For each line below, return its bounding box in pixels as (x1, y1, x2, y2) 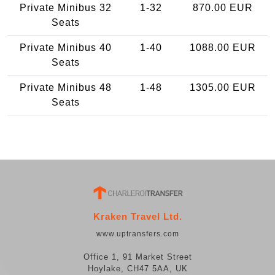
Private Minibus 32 (20, 2, 112, 13)
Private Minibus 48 (20, 82, 112, 93)
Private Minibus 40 (20, 42, 112, 53)
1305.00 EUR (189, 82, 256, 93)
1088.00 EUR (189, 42, 256, 53)
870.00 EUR (192, 2, 253, 13)
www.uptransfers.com (96, 230, 179, 239)
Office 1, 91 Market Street (83, 252, 192, 262)
